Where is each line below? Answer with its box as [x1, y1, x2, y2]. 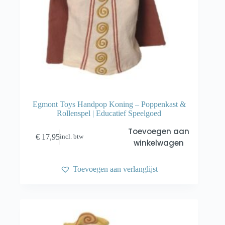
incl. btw [60, 133, 84, 141]
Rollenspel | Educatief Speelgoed [57, 108, 162, 118]
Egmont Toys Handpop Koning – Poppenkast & [32, 99, 186, 108]
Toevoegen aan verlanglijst [73, 164, 158, 173]
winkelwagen [133, 137, 184, 148]
